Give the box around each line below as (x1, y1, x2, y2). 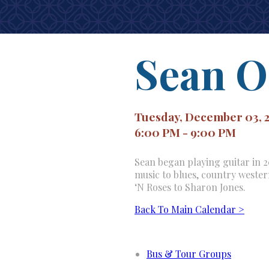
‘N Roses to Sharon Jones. (134, 181, 246, 193)
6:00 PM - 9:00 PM (134, 124, 236, 140)
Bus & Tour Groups (147, 247, 231, 260)
